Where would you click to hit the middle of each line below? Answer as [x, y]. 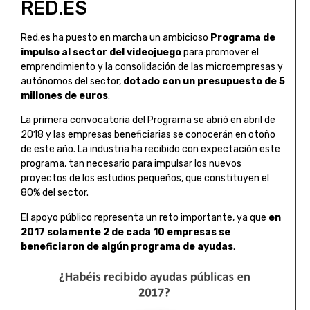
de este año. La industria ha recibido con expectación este [151, 149]
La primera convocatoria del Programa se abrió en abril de [148, 120]
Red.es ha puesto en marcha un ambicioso [116, 38]
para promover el [220, 53]
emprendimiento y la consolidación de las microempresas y [152, 67]
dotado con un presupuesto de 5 [204, 82]
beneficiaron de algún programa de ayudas [127, 246]
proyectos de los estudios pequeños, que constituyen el [145, 179]
